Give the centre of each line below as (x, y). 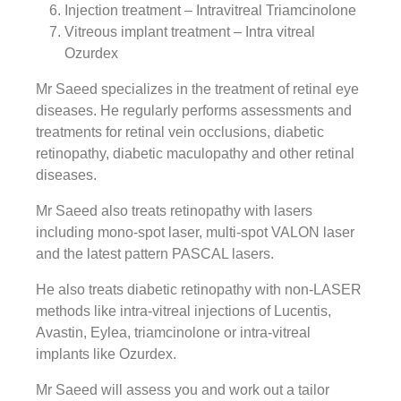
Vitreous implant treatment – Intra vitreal (190, 32)
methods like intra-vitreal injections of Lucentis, (183, 311)
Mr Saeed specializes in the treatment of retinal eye (197, 89)
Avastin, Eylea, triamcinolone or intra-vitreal (173, 333)
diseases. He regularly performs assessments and (194, 111)
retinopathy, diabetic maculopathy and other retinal (195, 154)
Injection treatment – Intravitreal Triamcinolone (210, 10)
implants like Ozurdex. (106, 354)
